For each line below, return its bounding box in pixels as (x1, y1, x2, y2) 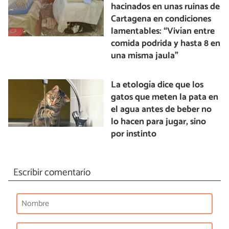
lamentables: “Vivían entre (111, 24, 215, 39)
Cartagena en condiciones (111, 11, 212, 27)
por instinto (111, 126, 157, 142)
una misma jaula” (111, 48, 179, 63)
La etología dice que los (111, 77, 204, 93)
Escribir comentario (13, 165, 90, 181)
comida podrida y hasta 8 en (111, 36, 221, 51)
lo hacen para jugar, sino (111, 114, 207, 129)
